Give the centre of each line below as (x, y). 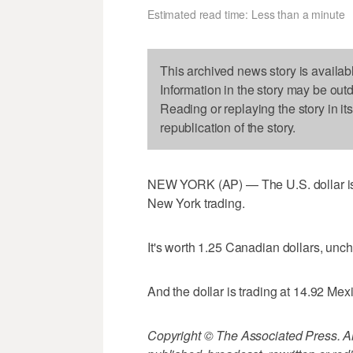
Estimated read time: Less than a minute (246, 15)
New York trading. (196, 203)
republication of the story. (228, 128)
